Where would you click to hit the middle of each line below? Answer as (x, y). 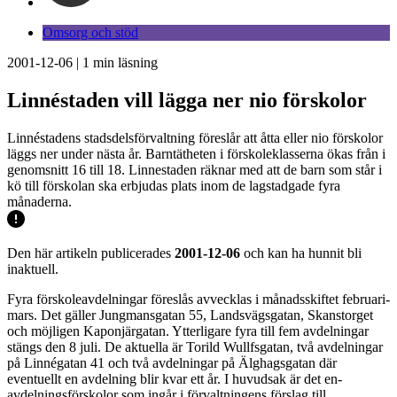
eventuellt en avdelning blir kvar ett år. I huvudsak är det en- (175, 378)
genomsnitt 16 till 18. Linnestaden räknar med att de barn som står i (195, 169)
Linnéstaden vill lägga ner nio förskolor (187, 100)
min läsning (124, 62)
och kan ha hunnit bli (301, 253)
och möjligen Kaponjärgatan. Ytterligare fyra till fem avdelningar (188, 331)
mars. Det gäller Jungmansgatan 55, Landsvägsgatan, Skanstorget (190, 315)
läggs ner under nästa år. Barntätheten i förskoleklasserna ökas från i (196, 153)
